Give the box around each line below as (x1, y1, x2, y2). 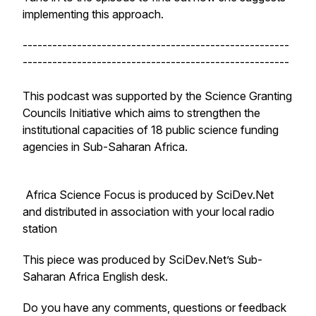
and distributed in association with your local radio (23, 205, 274, 219)
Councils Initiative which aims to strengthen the (23, 106, 260, 120)
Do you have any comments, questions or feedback (23, 300, 286, 315)
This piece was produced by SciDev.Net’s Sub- (23, 253, 262, 267)
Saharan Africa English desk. (23, 269, 168, 284)
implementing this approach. (23, 7, 164, 21)
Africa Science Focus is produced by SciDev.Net (23, 188, 274, 202)
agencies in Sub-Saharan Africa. (23, 140, 188, 154)
